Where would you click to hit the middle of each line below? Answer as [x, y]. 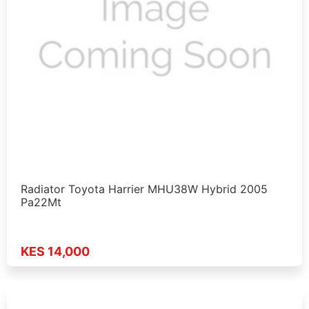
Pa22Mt [41, 202]
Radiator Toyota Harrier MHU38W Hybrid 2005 [144, 189]
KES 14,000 [55, 252]
